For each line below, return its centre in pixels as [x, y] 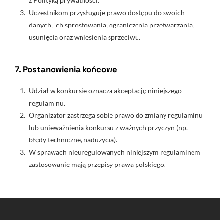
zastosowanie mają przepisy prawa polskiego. [97, 165]
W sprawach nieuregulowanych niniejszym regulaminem [115, 152]
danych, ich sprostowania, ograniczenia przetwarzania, [111, 25]
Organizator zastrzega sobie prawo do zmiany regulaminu [116, 115]
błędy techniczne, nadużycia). [73, 140]
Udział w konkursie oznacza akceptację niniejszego [105, 91]
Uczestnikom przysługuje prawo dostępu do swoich [107, 12]
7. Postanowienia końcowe [66, 69]
